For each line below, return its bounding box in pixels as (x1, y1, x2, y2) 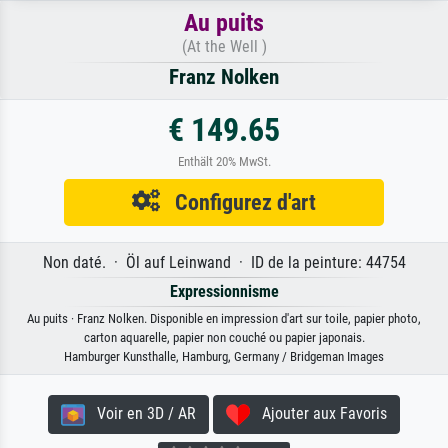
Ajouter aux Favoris (250, 404, 387, 424)
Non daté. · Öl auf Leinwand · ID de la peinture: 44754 (42, 253, 406, 273)
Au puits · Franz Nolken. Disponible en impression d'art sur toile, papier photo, (27, 311, 421, 327)
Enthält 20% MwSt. (177, 154, 271, 170)
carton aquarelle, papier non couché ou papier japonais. (83, 330, 365, 346)
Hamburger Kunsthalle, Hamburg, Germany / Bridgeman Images (64, 349, 384, 365)
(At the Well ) (181, 37, 267, 57)
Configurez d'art (160, 189, 316, 216)
